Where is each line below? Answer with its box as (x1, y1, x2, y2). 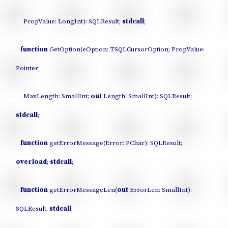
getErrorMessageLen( (48, 185, 117, 194)
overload (16, 157, 47, 166)
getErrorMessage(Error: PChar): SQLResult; (48, 138, 182, 147)
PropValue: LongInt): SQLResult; (23, 17, 122, 25)
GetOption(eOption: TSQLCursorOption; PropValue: (48, 45, 205, 53)
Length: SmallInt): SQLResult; (102, 92, 192, 100)
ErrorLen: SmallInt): (128, 185, 192, 194)
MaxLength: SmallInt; (23, 92, 91, 100)
